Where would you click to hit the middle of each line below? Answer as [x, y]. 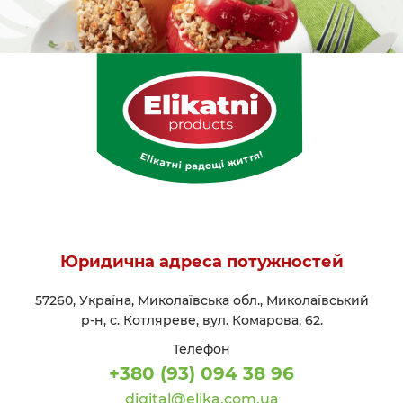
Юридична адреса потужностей [201, 261]
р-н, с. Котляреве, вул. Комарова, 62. [201, 320]
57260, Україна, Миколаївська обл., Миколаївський [201, 300]
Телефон [201, 349]
